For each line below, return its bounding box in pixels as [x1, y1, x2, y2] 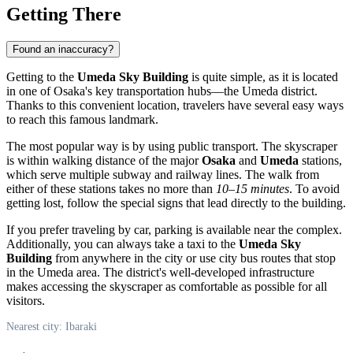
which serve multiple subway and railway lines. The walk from [6, 167, 319, 181]
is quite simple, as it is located [188, 69, 338, 84]
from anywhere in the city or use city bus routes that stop [52, 251, 336, 265]
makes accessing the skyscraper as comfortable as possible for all [6, 279, 327, 293]
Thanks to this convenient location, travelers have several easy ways [6, 98, 344, 112]
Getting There [6, 3, 121, 24]
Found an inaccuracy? [13, 43, 113, 55]
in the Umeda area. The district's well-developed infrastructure [6, 265, 314, 279]
